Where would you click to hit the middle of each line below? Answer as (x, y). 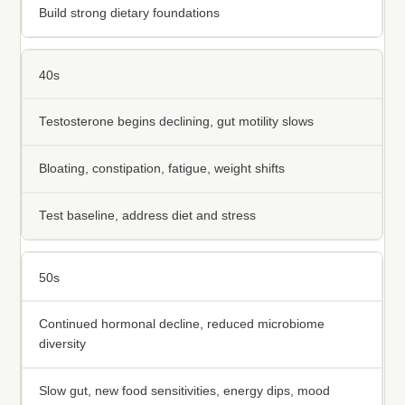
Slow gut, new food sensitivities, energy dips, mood (185, 391)
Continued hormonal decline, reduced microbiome (182, 325)
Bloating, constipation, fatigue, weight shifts (162, 169)
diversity (63, 344)
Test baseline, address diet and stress (148, 216)
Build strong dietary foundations (130, 14)
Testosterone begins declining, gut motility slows (177, 122)
